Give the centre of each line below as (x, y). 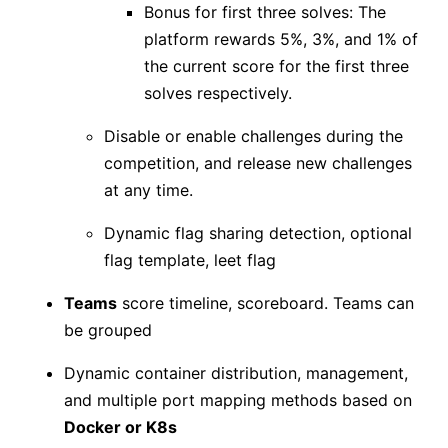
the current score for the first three (276, 66)
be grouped (108, 330)
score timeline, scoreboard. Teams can (265, 303)
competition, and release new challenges (258, 163)
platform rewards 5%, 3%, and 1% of (281, 39)
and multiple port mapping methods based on (238, 400)
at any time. (148, 190)
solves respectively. (218, 93)
